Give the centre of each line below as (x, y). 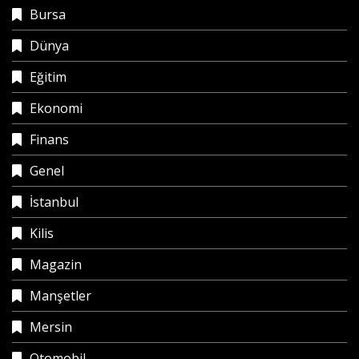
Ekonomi (56, 108)
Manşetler (61, 295)
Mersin (51, 327)
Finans (49, 139)
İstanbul (54, 202)
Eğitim (48, 77)
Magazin (56, 264)
